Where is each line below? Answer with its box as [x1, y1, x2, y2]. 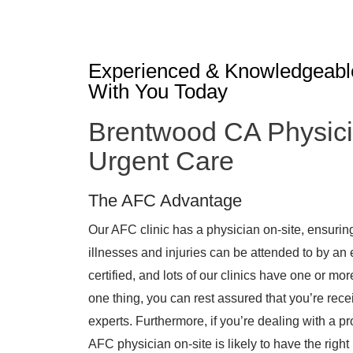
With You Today [88, 80, 228, 103]
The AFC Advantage [88, 191, 242, 210]
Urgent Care [88, 146, 234, 176]
